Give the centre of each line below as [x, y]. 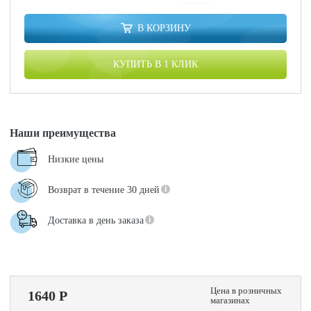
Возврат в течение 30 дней [104, 190]
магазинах [230, 300]
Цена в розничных [246, 291]
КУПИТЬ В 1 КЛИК [155, 64]
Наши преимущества [63, 133]
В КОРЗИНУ [164, 28]
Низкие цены [76, 159]
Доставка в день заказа [96, 220]
